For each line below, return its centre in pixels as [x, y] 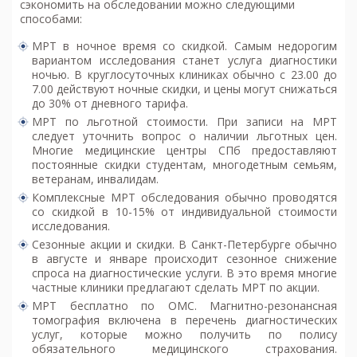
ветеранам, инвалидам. [95, 179]
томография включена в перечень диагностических [184, 320]
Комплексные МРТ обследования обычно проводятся [184, 198]
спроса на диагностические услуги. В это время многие [184, 273]
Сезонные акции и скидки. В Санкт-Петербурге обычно [184, 245]
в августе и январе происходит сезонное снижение [184, 259]
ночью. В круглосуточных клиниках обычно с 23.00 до [184, 75]
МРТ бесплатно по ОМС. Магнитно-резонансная [184, 306]
